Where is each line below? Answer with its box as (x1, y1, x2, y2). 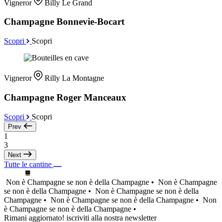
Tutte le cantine (4, 160, 54, 168)
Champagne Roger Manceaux (4, 92, 126, 103)
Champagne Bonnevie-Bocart (4, 16, 124, 27)
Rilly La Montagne (45, 74, 104, 83)
